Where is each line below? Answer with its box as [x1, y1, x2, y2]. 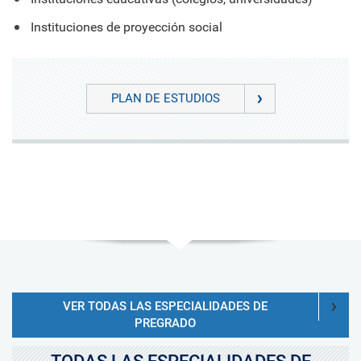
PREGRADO [135, 315, 196, 330]
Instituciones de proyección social [31, 19, 222, 35]
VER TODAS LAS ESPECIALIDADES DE [63, 298, 268, 313]
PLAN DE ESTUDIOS [110, 90, 220, 106]
